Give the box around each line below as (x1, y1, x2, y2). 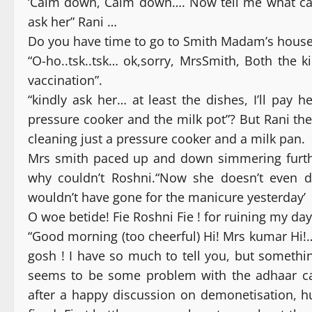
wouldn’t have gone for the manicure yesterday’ (28, 189, 306, 206)
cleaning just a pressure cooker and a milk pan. (28, 130, 305, 148)
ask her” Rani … (28, 13, 117, 31)
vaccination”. (28, 72, 102, 89)
